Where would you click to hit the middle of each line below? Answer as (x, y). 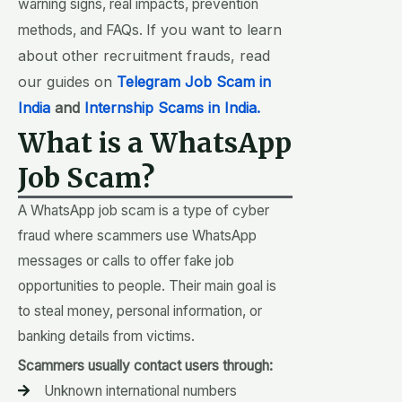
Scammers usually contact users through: (145, 365)
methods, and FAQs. (82, 30)
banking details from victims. (106, 336)
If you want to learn (214, 29)
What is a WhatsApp (155, 142)
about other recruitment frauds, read (144, 55)
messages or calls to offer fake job (126, 260)
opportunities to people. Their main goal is (147, 285)
